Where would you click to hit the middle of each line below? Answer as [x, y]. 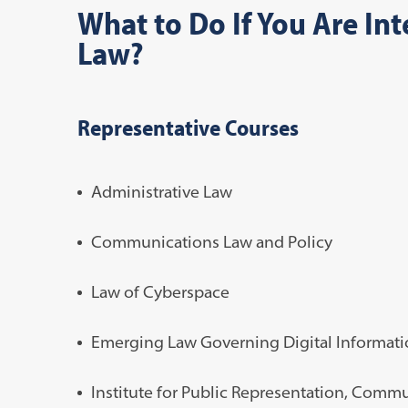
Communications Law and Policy [211, 241]
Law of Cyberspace [160, 291]
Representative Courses [188, 127]
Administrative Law [161, 191]
